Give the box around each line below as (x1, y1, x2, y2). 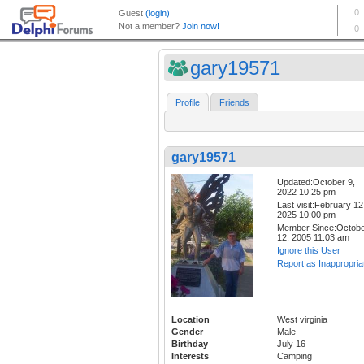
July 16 (277, 338, 305, 349)
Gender (171, 326, 203, 336)
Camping (277, 350, 312, 361)
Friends (219, 97, 249, 108)
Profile (175, 97, 200, 108)
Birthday (171, 338, 208, 349)
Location (171, 314, 210, 324)
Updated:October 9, (277, 177, 355, 188)
